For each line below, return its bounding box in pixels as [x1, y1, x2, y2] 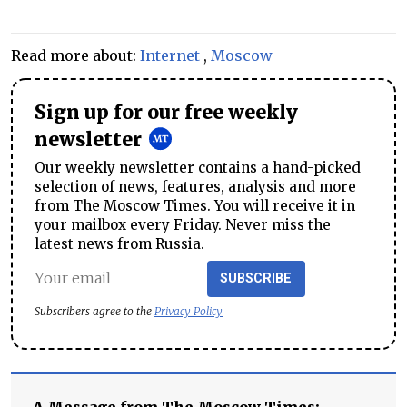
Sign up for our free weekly [35, 101, 298, 124]
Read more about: [11, 46, 140, 65]
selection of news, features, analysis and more [35, 177, 356, 195]
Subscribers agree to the [35, 303, 154, 318]
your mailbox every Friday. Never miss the [35, 215, 331, 233]
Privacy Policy [154, 303, 223, 318]
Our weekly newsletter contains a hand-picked [35, 158, 361, 176]
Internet [140, 46, 200, 65]
